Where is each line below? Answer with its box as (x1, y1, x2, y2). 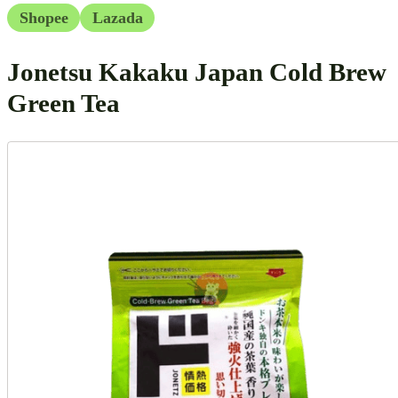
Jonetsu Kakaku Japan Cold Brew (7, 58, 386, 87)
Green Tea (7, 89, 126, 118)
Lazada (92, 8, 143, 27)
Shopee (19, 8, 68, 27)
